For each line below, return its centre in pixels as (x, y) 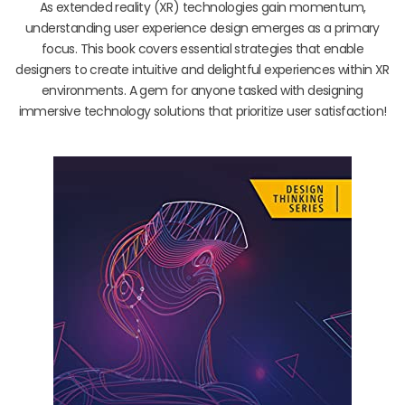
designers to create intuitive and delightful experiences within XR (202, 69)
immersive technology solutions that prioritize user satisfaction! (202, 111)
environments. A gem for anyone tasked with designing (202, 90)
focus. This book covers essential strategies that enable (202, 48)
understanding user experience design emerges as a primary (202, 28)
